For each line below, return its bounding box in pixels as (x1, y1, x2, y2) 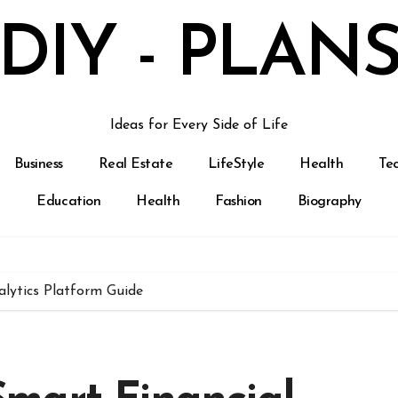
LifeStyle (208, 157, 265, 171)
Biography (297, 195, 362, 209)
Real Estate (98, 157, 173, 171)
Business (13, 157, 63, 171)
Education (36, 195, 101, 209)
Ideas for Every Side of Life (109, 118, 288, 132)
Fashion (215, 195, 262, 209)
